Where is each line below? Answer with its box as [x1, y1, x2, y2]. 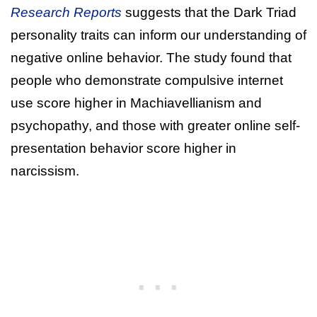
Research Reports [11, 4, 122, 20]
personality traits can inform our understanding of [11, 27, 306, 42]
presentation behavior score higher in [11, 140, 236, 156]
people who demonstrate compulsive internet [11, 72, 283, 88]
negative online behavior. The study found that [11, 50, 292, 65]
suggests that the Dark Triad [122, 4, 296, 20]
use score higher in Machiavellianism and [11, 95, 262, 110]
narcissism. [11, 163, 79, 178]
